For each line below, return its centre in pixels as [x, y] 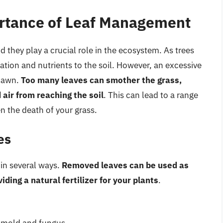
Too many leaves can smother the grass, [101, 80]
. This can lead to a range [151, 95]
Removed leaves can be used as [125, 166]
